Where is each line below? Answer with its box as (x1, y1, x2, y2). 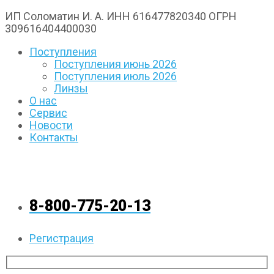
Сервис (29, 106, 67, 120)
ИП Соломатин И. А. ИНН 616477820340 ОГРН (5, 10, 237, 23)
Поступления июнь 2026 (54, 57, 177, 71)
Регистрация (29, 232, 94, 245)
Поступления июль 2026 (54, 70, 177, 83)
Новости (29, 119, 73, 132)
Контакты (29, 131, 78, 144)
